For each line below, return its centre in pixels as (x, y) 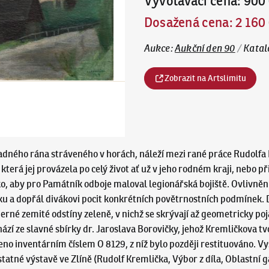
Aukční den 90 (205, 49)
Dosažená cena (186, 22)
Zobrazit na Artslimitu (206, 78)
